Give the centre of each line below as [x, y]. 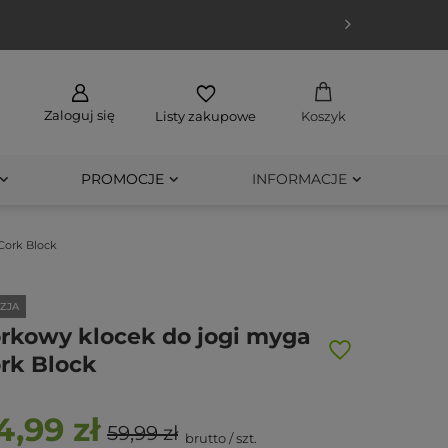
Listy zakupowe [205, 115]
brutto [206, 438]
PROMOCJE [123, 178]
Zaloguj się [79, 115]
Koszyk [323, 115]
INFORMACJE [299, 178]
